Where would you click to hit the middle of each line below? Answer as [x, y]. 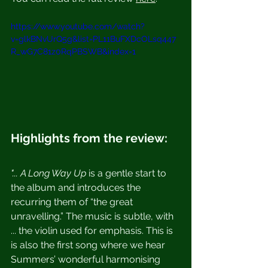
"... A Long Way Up [50, 173]
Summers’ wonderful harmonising [87, 259]
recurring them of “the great [73, 202]
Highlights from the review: [89, 138]
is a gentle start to [129, 173]
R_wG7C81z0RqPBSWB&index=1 [73, 51]
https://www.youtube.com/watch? [78, 26]
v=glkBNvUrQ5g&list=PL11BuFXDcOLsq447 [93, 39]
